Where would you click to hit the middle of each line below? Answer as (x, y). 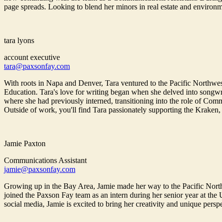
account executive (32, 57)
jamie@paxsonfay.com (40, 169)
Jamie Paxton (25, 144)
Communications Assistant (45, 161)
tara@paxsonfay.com (37, 66)
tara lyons (19, 41)
